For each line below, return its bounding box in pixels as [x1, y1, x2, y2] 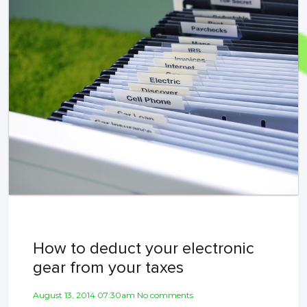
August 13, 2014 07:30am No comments [33, 289, 194, 300]
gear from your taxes [33, 257, 184, 278]
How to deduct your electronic [33, 238, 255, 258]
